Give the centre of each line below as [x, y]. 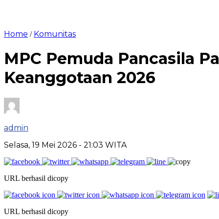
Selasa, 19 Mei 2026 [41, 145]
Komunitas [55, 34]
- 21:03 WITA [103, 145]
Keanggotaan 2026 [80, 78]
